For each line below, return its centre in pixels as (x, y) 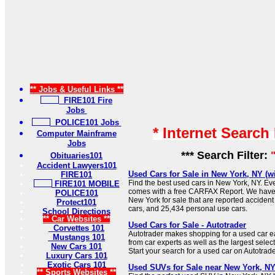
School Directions (76, 211)
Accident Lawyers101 (76, 165)
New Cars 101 (76, 246)
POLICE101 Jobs (86, 122)
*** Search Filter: (223, 155)
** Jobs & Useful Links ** (76, 89)
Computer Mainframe (76, 134)
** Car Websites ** (76, 219)
